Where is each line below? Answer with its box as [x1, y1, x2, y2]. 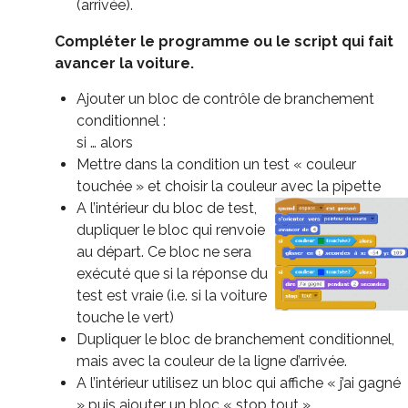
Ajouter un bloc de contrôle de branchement [76, 89, 374, 107]
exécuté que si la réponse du [76, 264, 268, 282]
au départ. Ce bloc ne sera [76, 242, 251, 260]
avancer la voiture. [55, 54, 194, 72]
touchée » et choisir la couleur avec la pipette [76, 177, 381, 195]
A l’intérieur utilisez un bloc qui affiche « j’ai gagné [76, 373, 401, 392]
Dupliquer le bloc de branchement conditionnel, [76, 330, 394, 348]
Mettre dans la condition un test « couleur [76, 155, 356, 173]
